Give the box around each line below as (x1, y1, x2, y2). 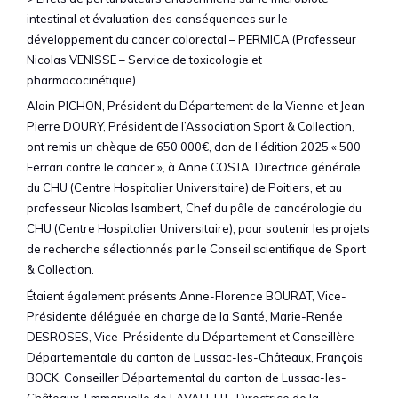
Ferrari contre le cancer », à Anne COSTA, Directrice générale (27, 160, 361, 174)
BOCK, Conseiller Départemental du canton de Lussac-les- (27, 370, 346, 385)
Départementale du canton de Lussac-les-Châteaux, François (27, 349, 363, 364)
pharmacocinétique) (27, 72, 136, 87)
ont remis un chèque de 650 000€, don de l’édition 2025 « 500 (27, 139, 361, 154)
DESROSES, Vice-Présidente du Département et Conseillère (27, 329, 354, 344)
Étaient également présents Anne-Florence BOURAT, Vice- (27, 288, 346, 303)
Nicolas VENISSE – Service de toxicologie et (27, 52, 262, 67)
